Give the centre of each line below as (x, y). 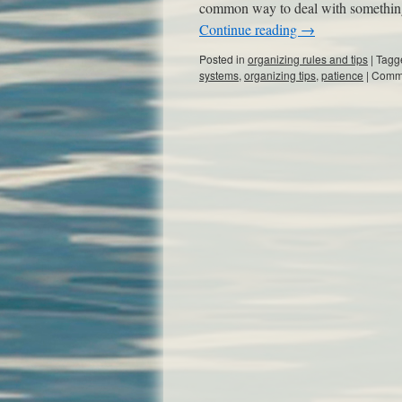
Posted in (222, 59)
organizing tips (280, 75)
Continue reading (250, 29)
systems (219, 75)
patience (342, 75)
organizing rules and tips (308, 59)
